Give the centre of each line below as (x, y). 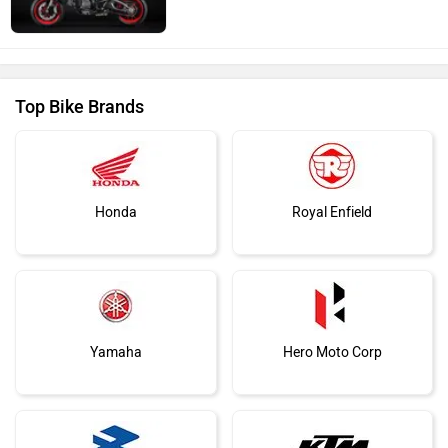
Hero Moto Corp (332, 353)
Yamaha (115, 353)
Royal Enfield (332, 213)
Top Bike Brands (79, 107)
